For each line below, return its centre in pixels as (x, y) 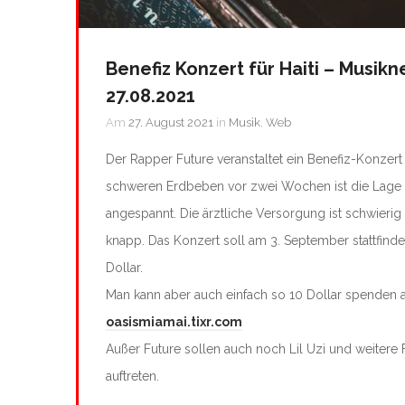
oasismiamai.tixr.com (174, 321)
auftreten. (132, 376)
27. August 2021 (171, 122)
